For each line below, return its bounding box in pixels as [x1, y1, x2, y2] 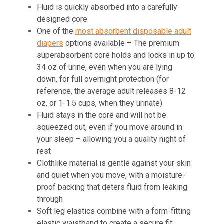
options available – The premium [63, 38, 180, 48]
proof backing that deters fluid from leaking [37, 182, 188, 192]
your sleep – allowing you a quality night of [37, 134, 186, 144]
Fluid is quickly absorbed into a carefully [37, 2, 178, 12]
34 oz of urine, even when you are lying [37, 62, 173, 72]
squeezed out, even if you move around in [37, 122, 183, 132]
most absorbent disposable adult [75, 26, 192, 36]
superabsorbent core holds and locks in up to [37, 50, 195, 60]
